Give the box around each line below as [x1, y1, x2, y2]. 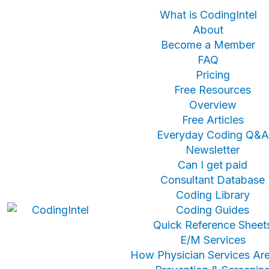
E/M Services [180, 234, 246, 246]
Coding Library [175, 189, 250, 201]
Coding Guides [176, 204, 249, 216]
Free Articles [181, 113, 244, 126]
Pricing [195, 68, 230, 81]
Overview [189, 98, 237, 111]
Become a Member [161, 38, 255, 51]
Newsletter [186, 144, 240, 156]
